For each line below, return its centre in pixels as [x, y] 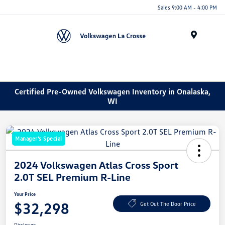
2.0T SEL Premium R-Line [72, 177]
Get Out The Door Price [168, 203]
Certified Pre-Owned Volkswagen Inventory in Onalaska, [113, 91]
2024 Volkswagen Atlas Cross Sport [96, 165]
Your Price [25, 194]
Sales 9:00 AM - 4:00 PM [187, 7]
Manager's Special [39, 139]
